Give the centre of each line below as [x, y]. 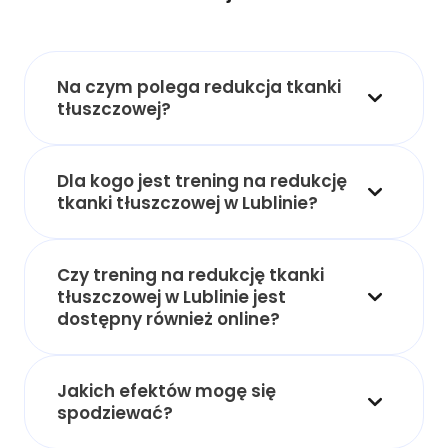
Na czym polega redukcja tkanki [199, 86]
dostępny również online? [168, 318]
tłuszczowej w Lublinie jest [171, 296]
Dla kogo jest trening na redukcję [202, 180]
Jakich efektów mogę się [166, 390]
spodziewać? [115, 412]
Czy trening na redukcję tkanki [190, 274]
